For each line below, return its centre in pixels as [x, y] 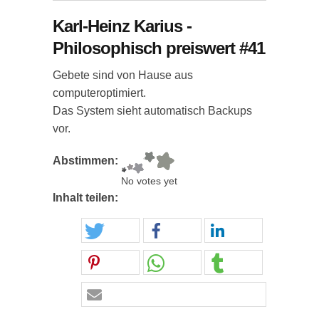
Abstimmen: [87, 161]
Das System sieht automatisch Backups [152, 111]
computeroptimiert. [99, 93]
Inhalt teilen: [87, 198]
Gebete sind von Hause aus [123, 75]
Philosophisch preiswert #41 [159, 48]
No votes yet [149, 181]
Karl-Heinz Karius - [122, 26]
